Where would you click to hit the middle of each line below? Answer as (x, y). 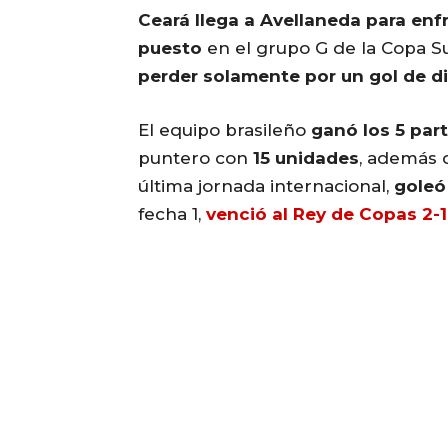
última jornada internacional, (266, 185)
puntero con (195, 157)
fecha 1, (172, 213)
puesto (172, 47)
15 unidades (306, 157)
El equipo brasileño (224, 129)
